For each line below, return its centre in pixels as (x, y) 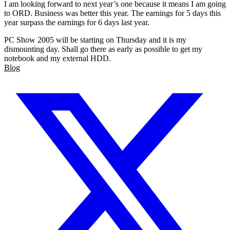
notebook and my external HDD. (57, 59)
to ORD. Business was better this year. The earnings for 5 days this (112, 13)
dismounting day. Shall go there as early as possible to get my (103, 49)
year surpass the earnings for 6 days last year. (77, 23)
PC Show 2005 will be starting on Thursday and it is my (95, 40)
